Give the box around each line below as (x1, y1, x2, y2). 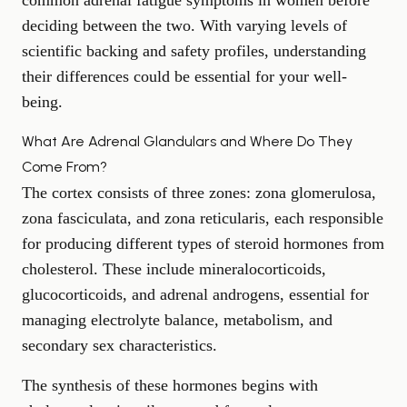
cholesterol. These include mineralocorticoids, (22, 260, 326, 278)
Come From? (22, 158, 107, 175)
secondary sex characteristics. (22, 336, 217, 354)
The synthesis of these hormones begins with (22, 376, 318, 394)
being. (22, 93, 63, 111)
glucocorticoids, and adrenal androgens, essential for (22, 285, 369, 303)
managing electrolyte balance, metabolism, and (22, 311, 333, 329)
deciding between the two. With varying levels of (22, 16, 347, 35)
